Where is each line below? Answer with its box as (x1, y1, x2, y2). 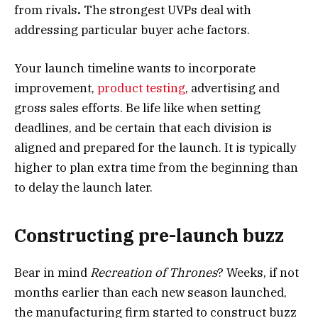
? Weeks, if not (217, 265, 299, 280)
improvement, (14, 80, 97, 97)
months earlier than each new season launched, (14, 285, 287, 300)
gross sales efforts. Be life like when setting (14, 100, 261, 116)
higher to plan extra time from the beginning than (14, 160, 298, 176)
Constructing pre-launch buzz (14, 223, 284, 247)
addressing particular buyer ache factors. (14, 22, 250, 38)
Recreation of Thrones (90, 265, 217, 280)
